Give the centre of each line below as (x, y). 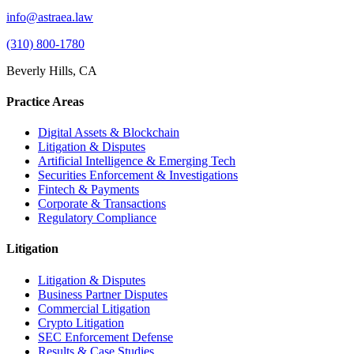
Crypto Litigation (81, 322)
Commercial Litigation (94, 308)
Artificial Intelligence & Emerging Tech (137, 161)
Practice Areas (45, 101)
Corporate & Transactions (102, 204)
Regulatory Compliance (97, 218)
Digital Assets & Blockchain (109, 133)
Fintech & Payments (88, 190)
